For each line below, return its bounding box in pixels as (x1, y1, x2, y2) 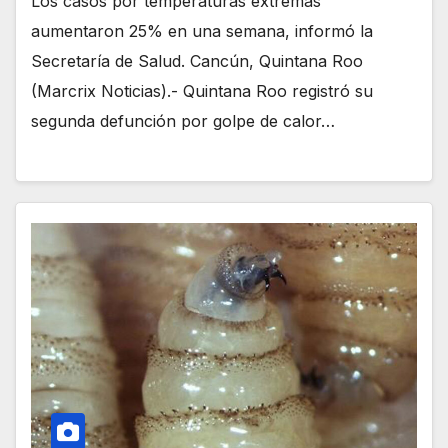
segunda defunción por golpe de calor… (31, 110, 335, 131)
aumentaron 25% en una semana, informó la (31, 20, 373, 41)
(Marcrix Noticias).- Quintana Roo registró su (31, 80, 373, 101)
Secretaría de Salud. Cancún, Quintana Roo (31, 50, 363, 71)
